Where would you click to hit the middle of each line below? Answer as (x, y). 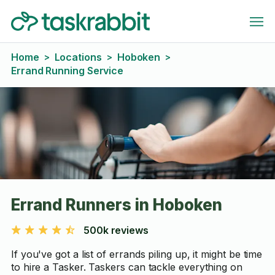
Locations (78, 57)
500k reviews (116, 230)
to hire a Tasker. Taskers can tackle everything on (126, 267)
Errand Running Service (67, 71)
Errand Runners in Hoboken (116, 205)
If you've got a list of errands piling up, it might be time (137, 254)
